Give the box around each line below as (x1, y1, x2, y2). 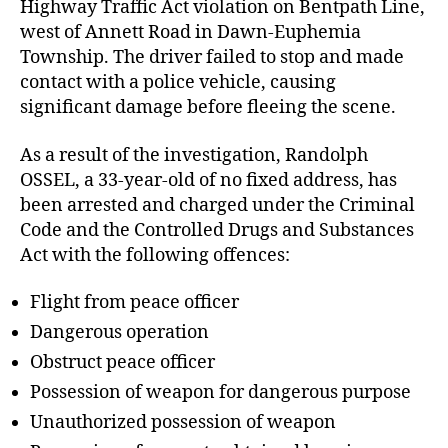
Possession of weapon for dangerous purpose (30, 381, 411, 404)
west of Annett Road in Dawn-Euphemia (20, 21, 361, 44)
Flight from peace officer (30, 291, 239, 314)
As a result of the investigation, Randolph (20, 143, 368, 167)
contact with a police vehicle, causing (20, 71, 336, 94)
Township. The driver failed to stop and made (20, 46, 404, 69)
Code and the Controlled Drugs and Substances (20, 218, 414, 242)
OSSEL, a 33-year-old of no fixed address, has (20, 168, 397, 192)
